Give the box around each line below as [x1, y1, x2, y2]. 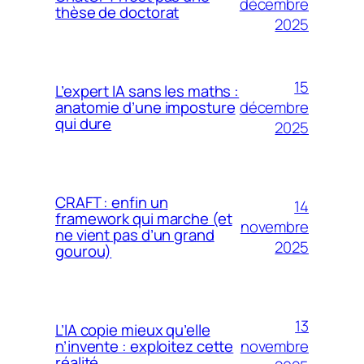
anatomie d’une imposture [55, 97, 236, 118]
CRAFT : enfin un [55, 192, 168, 213]
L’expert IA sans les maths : [55, 80, 240, 102]
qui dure [55, 113, 112, 134]
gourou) [55, 240, 112, 262]
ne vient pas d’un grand [55, 224, 214, 245]
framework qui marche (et [55, 208, 232, 229]
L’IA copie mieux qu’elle [55, 319, 210, 340]
